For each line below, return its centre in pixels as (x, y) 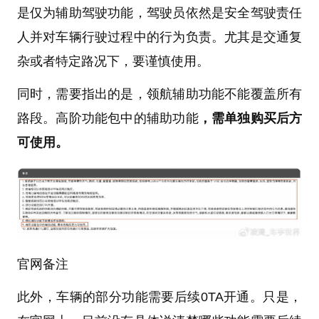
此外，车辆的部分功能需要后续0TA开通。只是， (159, 297)
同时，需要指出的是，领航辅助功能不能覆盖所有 (159, 94)
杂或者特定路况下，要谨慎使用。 (113, 61)
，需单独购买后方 (250, 118)
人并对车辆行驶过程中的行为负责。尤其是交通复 (159, 37)
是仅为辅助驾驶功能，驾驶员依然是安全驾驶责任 (159, 12)
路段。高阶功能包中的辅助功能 (108, 118)
